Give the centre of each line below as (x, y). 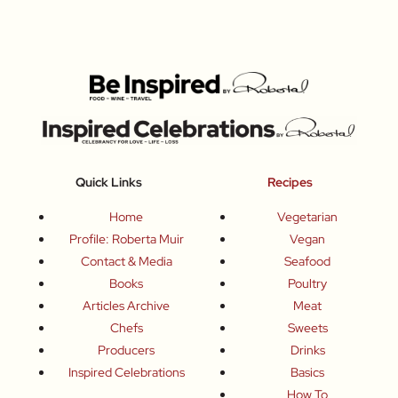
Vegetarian (307, 217)
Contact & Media (126, 262)
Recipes (290, 182)
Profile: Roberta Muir (126, 239)
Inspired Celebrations (126, 373)
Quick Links (108, 182)
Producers (126, 350)
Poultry (307, 284)
